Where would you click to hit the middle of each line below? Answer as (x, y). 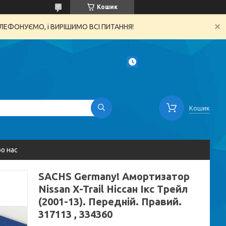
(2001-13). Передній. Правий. (110, 202)
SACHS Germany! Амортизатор (114, 176)
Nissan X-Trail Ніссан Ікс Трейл (113, 189)
